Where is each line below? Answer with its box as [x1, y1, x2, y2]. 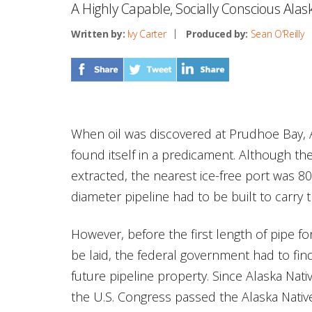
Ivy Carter [127, 27, 166, 40]
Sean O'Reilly [250, 27, 304, 40]
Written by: [71, 27, 125, 40]
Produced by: [186, 27, 249, 40]
